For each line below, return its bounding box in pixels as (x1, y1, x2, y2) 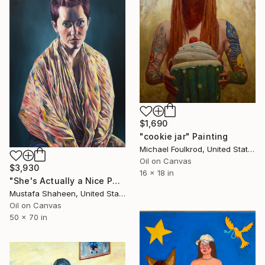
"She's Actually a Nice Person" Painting (112, 176, 120, 186)
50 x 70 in (9, 212, 47, 222)
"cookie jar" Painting (140, 131, 228, 142)
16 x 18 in (140, 168, 174, 178)
